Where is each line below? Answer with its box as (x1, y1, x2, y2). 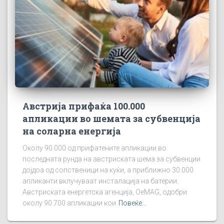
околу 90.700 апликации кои (22, 199, 116, 207)
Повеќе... (118, 199, 146, 207)
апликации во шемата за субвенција (22, 112, 200, 125)
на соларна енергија (22, 125, 121, 137)
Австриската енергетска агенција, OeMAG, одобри (22, 188, 187, 196)
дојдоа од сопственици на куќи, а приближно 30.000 (22, 166, 193, 174)
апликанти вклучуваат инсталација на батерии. (22, 177, 178, 185)
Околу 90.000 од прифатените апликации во (22, 144, 166, 152)
